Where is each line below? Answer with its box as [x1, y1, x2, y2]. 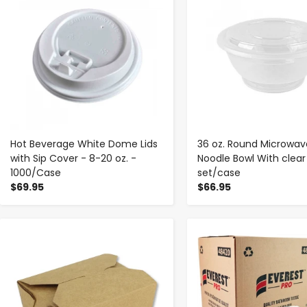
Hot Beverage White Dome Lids [10, 137, 158, 151]
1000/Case [10, 166, 61, 180]
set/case [197, 166, 241, 180]
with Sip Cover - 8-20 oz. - [10, 151, 136, 166]
